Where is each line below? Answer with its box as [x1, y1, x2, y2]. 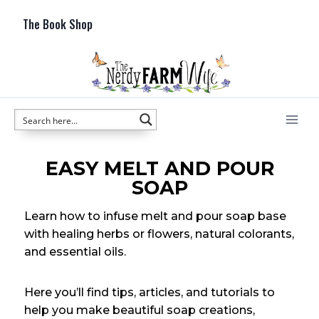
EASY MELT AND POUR [45, 157, 274, 180]
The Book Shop [23, 16, 93, 33]
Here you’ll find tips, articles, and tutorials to [24, 285, 275, 299]
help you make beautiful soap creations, [24, 303, 255, 317]
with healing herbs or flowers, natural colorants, [24, 226, 294, 241]
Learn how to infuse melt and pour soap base [24, 209, 286, 223]
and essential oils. [24, 244, 126, 258]
